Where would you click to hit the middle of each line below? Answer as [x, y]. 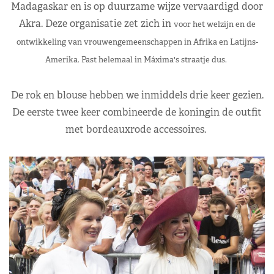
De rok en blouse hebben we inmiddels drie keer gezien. [137, 95]
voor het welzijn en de [214, 24]
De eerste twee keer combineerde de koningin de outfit [137, 113]
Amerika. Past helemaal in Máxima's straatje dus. [137, 60]
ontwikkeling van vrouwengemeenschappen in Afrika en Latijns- [137, 42]
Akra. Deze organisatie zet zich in [96, 24]
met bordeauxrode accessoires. [137, 130]
